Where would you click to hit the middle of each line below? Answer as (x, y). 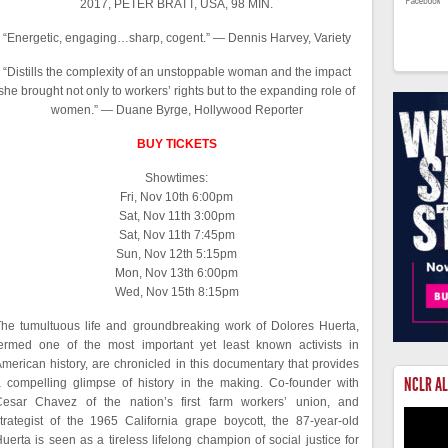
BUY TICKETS (176, 144)
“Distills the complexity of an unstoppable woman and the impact (176, 72)
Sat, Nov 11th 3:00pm (176, 216)
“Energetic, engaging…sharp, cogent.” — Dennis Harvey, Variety (176, 38)
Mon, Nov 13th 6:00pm (176, 273)
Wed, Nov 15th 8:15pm (176, 292)
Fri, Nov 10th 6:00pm (176, 197)
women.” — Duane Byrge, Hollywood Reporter (176, 110)
